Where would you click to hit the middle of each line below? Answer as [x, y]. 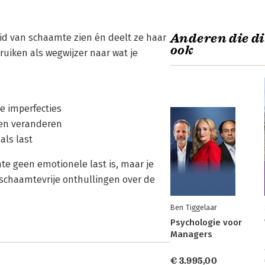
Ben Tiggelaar [194, 207]
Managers [191, 234]
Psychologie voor [206, 222]
